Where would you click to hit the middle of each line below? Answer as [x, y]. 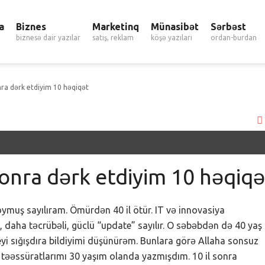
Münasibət [175, 27]
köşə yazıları [172, 38]
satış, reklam [113, 38]
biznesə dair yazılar [48, 38]
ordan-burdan [234, 38]
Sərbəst [228, 27]
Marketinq [116, 27]
